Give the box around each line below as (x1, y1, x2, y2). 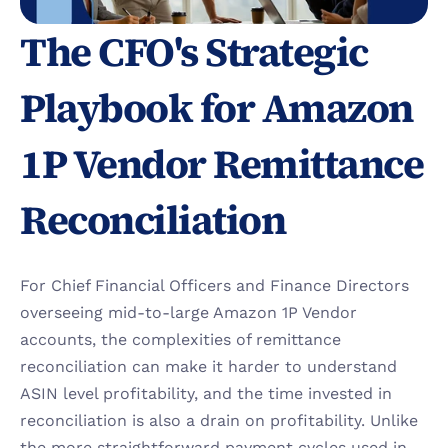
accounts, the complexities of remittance (20, 330, 341, 349)
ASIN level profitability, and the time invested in (20, 384, 392, 403)
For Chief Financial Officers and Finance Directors (20, 276, 409, 295)
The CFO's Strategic (20, 25, 368, 79)
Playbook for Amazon (20, 81, 413, 135)
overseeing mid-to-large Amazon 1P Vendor (20, 303, 357, 322)
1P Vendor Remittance (20, 137, 423, 191)
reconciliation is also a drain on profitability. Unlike (20, 411, 418, 430)
